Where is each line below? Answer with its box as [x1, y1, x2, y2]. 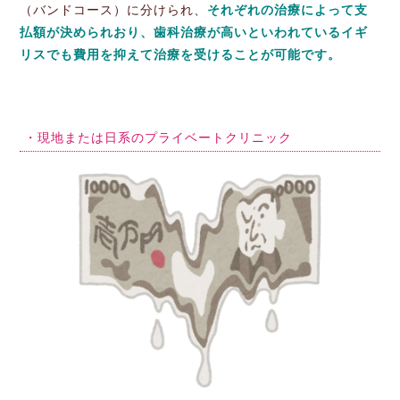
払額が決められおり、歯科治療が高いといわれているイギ [20, 24, 369, 39]
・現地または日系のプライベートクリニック [24, 127, 293, 146]
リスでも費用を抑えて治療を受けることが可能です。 [20, 46, 342, 62]
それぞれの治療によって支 [207, 2, 369, 17]
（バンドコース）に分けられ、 [20, 2, 208, 17]
